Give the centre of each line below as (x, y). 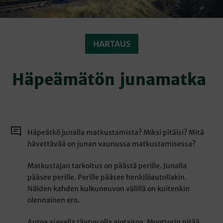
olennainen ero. (54, 200)
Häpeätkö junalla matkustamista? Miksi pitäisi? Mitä (116, 133)
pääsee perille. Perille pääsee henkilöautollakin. (107, 177)
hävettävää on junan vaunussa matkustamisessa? (112, 144)
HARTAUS (111, 44)
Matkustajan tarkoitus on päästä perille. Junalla (107, 166)
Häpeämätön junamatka (111, 80)
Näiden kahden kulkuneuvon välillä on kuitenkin (109, 189)
